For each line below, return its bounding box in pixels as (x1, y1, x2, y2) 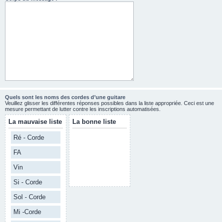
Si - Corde (13, 178, 42, 186)
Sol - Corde (13, 193, 46, 201)
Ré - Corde (13, 134, 44, 141)
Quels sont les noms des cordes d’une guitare (5, 94, 125, 100)
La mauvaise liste (8, 118, 62, 125)
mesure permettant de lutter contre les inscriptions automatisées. (5, 106, 161, 112)
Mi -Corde (13, 208, 41, 216)
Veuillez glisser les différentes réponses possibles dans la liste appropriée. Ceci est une (5, 100, 214, 106)
